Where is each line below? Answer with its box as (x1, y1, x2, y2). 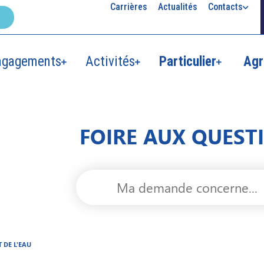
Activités (85, 54, 135, 70)
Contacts (207, 1, 243, 12)
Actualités (157, 1, 197, 12)
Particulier (159, 54, 216, 70)
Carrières (110, 1, 147, 12)
